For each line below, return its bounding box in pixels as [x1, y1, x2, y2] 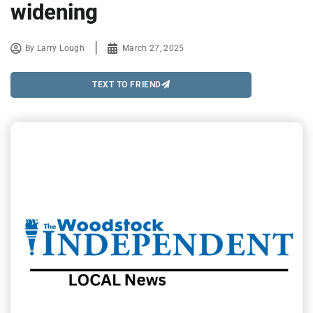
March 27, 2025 [122, 43, 184, 53]
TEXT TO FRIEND [92, 80, 161, 90]
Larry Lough [37, 43, 85, 53]
